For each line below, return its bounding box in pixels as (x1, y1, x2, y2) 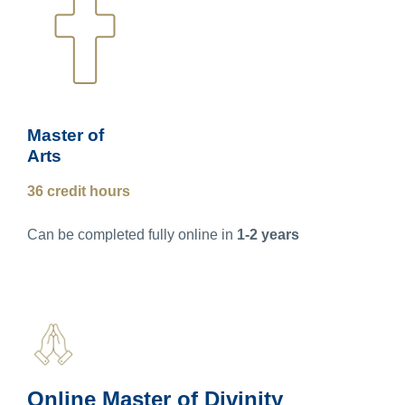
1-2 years (237, 226, 299, 242)
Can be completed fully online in (27, 226, 237, 242)
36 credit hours (27, 183, 130, 199)
